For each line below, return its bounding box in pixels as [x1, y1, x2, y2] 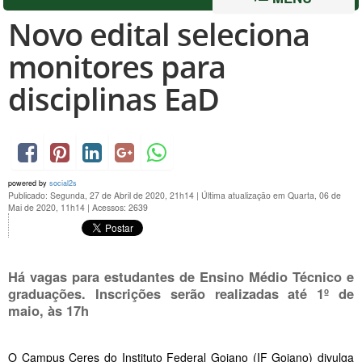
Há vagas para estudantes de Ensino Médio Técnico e [8, 266, 354, 286]
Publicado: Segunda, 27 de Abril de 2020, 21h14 [8, 188, 196, 201]
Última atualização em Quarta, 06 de [201, 188, 341, 201]
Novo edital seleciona [8, 13, 309, 55]
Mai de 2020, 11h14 [8, 200, 87, 213]
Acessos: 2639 [92, 200, 148, 213]
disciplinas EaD [8, 78, 219, 120]
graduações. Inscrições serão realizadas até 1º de [8, 283, 354, 303]
